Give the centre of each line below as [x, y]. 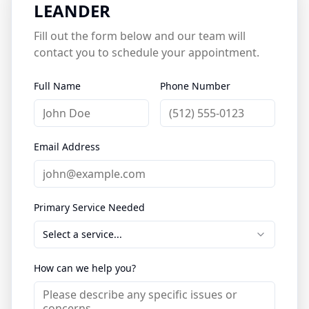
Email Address [67, 147]
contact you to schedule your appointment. [147, 52]
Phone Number [195, 86]
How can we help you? [85, 268]
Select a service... [82, 234]
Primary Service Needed [89, 207]
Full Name [57, 86]
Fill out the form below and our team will [140, 36]
